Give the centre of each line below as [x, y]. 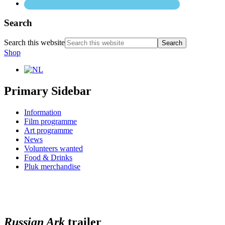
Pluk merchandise [52, 167]
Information [43, 113]
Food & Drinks [48, 158]
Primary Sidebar [48, 91]
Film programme [50, 122]
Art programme [48, 131]
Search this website [34, 43]
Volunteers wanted [53, 149]
